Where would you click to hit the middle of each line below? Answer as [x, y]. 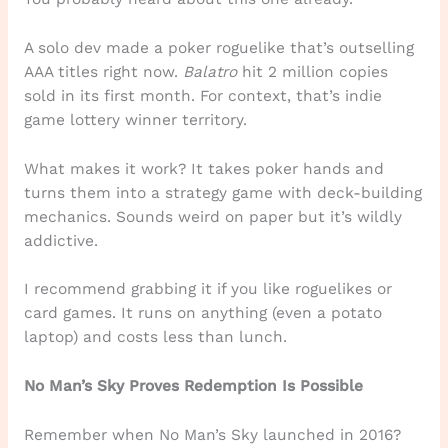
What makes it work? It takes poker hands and [203, 168]
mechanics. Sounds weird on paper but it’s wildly [212, 216]
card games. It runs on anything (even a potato [202, 313]
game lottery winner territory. [135, 119]
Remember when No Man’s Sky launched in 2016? [212, 434]
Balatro [209, 71]
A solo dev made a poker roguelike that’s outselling [218, 47]
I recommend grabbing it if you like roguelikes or [207, 289]
